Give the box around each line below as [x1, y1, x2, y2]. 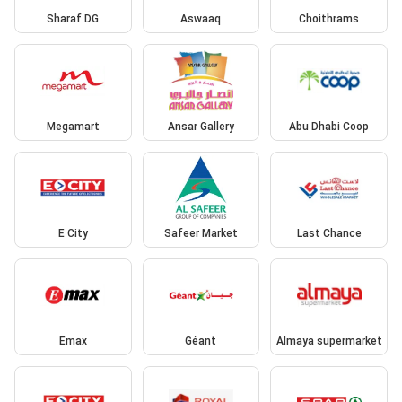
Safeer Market [163, 227, 238, 240]
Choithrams [299, 13, 360, 26]
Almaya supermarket [275, 334, 382, 347]
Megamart [46, 119, 100, 133]
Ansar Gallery [167, 119, 234, 133]
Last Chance [296, 227, 362, 240]
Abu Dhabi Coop [289, 119, 370, 133]
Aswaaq [180, 13, 222, 26]
